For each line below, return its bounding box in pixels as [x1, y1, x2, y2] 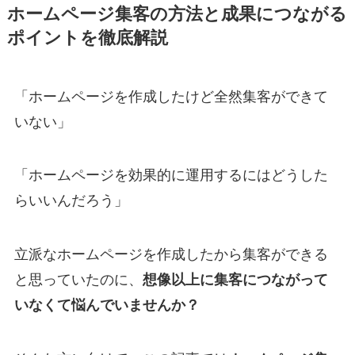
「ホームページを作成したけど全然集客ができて [13, 88, 328, 105]
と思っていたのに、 [13, 272, 143, 288]
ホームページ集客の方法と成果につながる [6, 4, 347, 24]
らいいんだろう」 [13, 193, 128, 209]
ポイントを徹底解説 [6, 28, 168, 48]
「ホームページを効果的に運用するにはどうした [13, 167, 328, 184]
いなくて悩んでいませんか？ [13, 297, 200, 314]
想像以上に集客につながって [142, 272, 328, 288]
